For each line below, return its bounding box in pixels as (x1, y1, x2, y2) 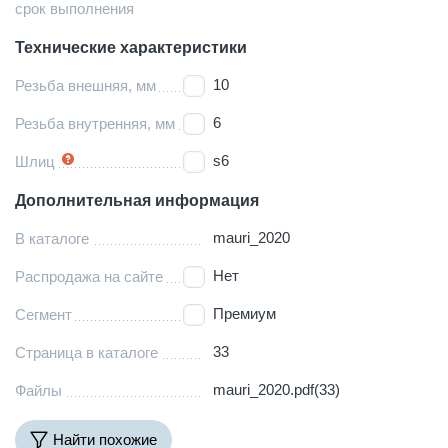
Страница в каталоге (15, 343, 158, 361)
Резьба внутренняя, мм (15, 114, 175, 132)
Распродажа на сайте (15, 267, 163, 285)
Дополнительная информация (15, 191, 259, 209)
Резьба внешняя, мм (15, 76, 156, 94)
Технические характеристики (15, 38, 247, 56)
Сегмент (15, 305, 72, 323)
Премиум (213, 304, 277, 322)
